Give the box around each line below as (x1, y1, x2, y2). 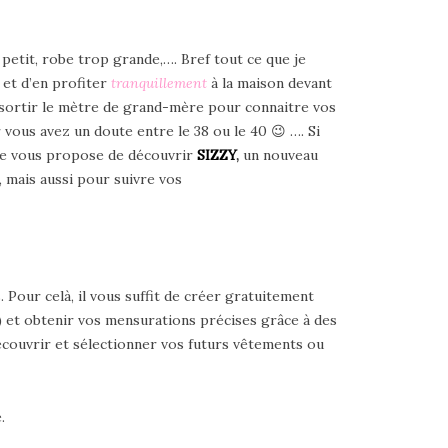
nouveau (263, 145, 318, 164)
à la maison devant (207, 73, 332, 92)
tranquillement (111, 73, 207, 92)
